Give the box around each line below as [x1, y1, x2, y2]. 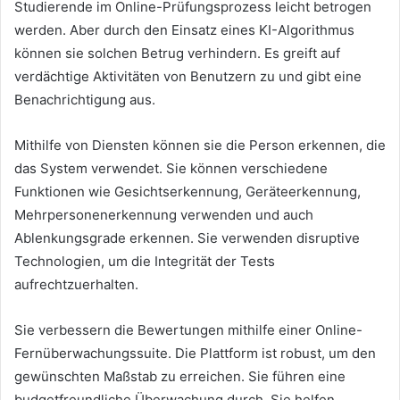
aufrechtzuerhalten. [14, 276, 138, 294]
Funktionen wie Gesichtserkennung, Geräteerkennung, [14, 183, 361, 201]
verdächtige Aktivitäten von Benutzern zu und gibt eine [14, 68, 362, 86]
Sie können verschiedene [166, 160, 328, 178]
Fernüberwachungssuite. [14, 345, 175, 362]
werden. [14, 21, 70, 39]
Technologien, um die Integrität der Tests [14, 253, 275, 271]
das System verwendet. [14, 160, 166, 178]
